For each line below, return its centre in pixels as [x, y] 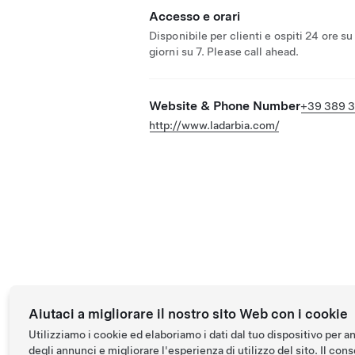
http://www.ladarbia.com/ [214, 125]
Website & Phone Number [225, 106]
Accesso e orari [195, 16]
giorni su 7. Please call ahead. [224, 52]
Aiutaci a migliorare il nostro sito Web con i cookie [188, 314]
